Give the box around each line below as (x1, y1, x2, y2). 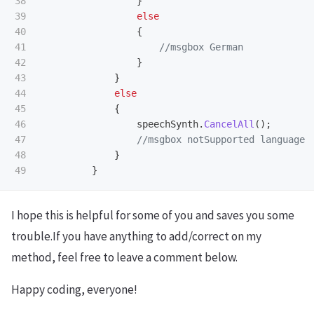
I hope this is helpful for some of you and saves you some (11, 207, 294, 223)
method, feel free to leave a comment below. (11, 249, 238, 265)
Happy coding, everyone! (11, 281, 137, 297)
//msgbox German (159, 41, 243, 53)
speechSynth (137, 118, 198, 130)
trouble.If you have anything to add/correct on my (11, 228, 261, 244)
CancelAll (204, 118, 254, 130)
